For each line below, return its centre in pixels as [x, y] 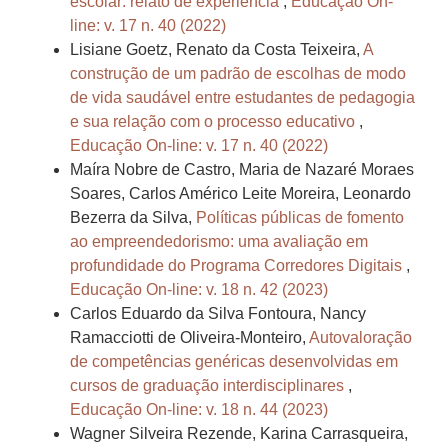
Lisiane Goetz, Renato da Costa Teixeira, [216, 50]
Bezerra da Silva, [133, 218]
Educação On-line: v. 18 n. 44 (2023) [199, 410]
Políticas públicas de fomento [300, 218]
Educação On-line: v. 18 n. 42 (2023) [199, 290]
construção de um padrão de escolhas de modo [238, 74]
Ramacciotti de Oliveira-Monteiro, [189, 338]
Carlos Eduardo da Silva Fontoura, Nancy [218, 314]
